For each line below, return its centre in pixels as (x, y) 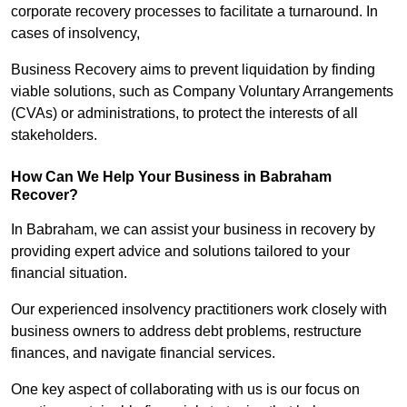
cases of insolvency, (77, 34)
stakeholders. (54, 135)
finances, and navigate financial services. (143, 353)
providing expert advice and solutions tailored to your (180, 252)
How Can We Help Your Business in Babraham (171, 177)
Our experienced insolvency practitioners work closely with (199, 310)
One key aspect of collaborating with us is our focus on (185, 390)
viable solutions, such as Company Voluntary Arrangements (202, 92)
